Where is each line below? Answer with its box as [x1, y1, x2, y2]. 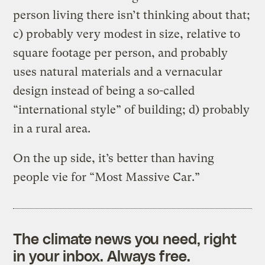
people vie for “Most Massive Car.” [13, 170, 201, 184]
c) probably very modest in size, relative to [13, 27, 241, 41]
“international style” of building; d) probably [13, 102, 250, 117]
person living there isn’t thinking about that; [13, 8, 251, 22]
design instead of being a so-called [13, 83, 195, 98]
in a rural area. [13, 121, 91, 135]
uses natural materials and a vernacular [13, 64, 223, 79]
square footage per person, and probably [13, 46, 228, 60]
